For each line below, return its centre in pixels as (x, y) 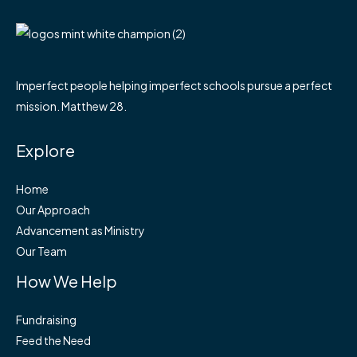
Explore (45, 150)
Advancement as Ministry (80, 230)
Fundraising (46, 319)
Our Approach (53, 209)
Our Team (41, 251)
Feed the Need (53, 340)
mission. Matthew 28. (71, 106)
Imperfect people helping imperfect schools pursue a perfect (174, 86)
